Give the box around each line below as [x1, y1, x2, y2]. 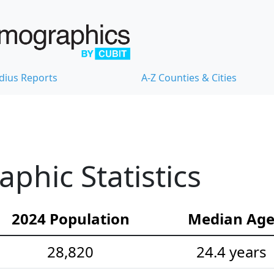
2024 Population [11, 208, 130, 229]
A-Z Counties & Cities [141, 70, 237, 84]
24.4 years [196, 241, 267, 262]
